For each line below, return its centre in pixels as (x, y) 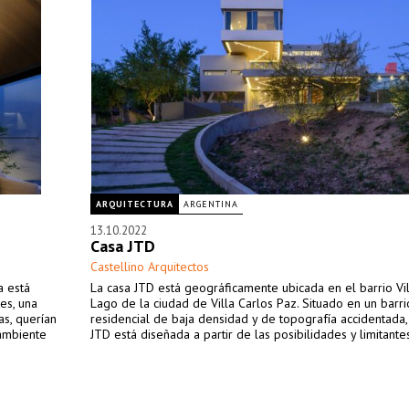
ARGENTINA (211, 204)
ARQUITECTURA (135, 204)
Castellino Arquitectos (150, 267)
